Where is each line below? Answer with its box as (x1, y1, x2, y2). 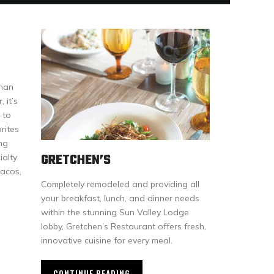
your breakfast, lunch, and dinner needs (41, 192, 199, 204)
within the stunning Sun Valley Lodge (41, 206, 189, 218)
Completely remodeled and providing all (41, 178, 199, 190)
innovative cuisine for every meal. (41, 234, 172, 246)
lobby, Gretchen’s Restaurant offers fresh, (41, 220, 206, 232)
